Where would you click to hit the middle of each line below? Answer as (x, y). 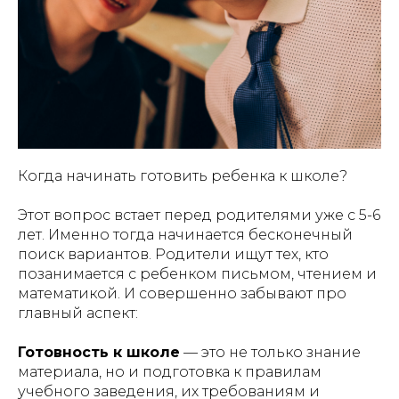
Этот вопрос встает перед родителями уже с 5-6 (199, 216)
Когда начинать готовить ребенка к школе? (183, 176)
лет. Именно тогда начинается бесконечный (185, 235)
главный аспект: (78, 313)
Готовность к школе (99, 353)
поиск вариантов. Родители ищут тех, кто (173, 255)
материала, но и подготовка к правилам (170, 372)
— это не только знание (270, 353)
